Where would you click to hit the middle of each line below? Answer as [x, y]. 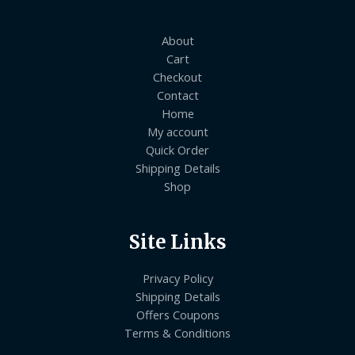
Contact [177, 95]
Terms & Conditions [177, 332]
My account [177, 132]
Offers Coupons [177, 314]
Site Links [177, 242]
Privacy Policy [177, 278]
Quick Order [177, 150]
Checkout [177, 77]
